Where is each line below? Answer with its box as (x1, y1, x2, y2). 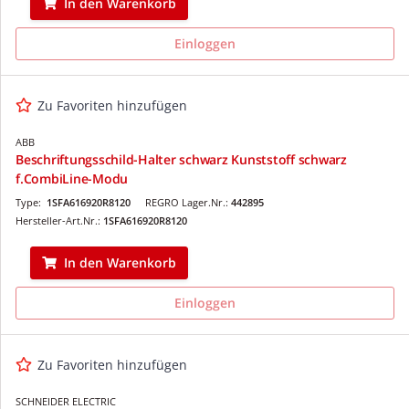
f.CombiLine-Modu (16, 169, 128, 187)
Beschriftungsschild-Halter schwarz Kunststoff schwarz (16, 150, 347, 168)
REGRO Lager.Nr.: (145, 194, 231, 209)
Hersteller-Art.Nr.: (16, 213, 103, 227)
